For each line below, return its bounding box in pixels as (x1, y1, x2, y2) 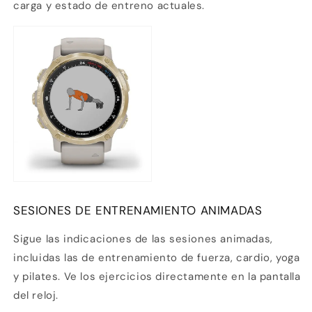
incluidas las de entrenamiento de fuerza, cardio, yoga (13, 250, 300, 265)
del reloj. (13, 288, 58, 302)
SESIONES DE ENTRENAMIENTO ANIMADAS (13, 202, 263, 218)
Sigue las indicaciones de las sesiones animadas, (13, 231, 273, 246)
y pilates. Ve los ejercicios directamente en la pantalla (13, 269, 301, 283)
